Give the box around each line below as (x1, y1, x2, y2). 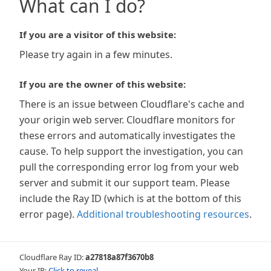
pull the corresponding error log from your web (19, 160, 239, 174)
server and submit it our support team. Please (19, 176, 230, 189)
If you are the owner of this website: (19, 78, 186, 90)
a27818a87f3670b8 (85, 252, 154, 263)
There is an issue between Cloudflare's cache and (19, 97, 244, 111)
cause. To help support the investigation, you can (19, 145, 243, 158)
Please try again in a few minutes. (19, 48, 172, 61)
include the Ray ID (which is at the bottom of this (19, 192, 241, 205)
